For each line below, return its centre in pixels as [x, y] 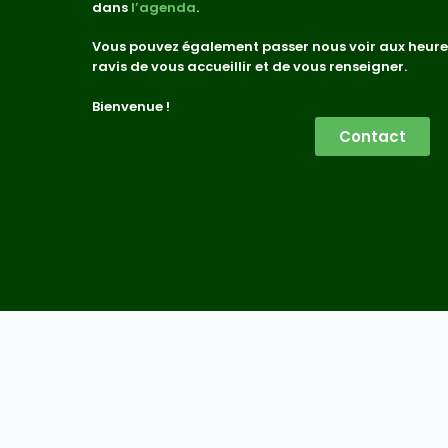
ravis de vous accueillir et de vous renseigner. [249, 67]
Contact [372, 136]
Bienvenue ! [131, 106]
